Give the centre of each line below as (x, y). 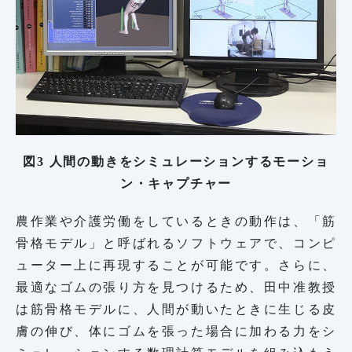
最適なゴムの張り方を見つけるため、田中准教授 (176, 287)
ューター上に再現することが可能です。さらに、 (176, 265)
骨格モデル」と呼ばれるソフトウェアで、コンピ (176, 243)
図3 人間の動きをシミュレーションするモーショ (176, 161)
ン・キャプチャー (176, 183)
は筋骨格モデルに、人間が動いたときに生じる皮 (176, 309)
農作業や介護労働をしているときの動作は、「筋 (176, 221)
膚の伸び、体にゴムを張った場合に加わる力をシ (176, 331)
